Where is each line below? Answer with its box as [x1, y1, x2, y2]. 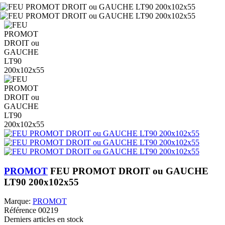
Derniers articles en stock [4, 215, 83, 224]
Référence [4, 206, 38, 215]
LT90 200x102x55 [4, 176, 79, 187]
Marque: [4, 197, 31, 206]
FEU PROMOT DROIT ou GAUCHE [50, 165, 208, 176]
